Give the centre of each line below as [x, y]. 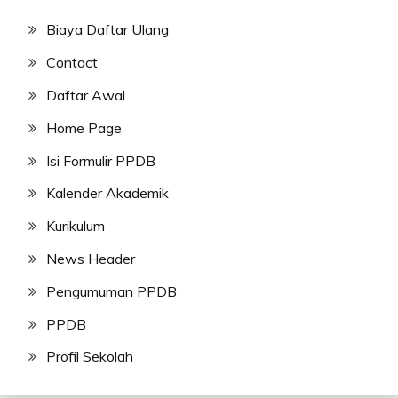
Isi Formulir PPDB [101, 160]
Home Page [84, 127]
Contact [72, 63]
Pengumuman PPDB [111, 291]
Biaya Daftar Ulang [107, 30]
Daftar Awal [86, 95]
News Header [91, 258]
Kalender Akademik [107, 193]
